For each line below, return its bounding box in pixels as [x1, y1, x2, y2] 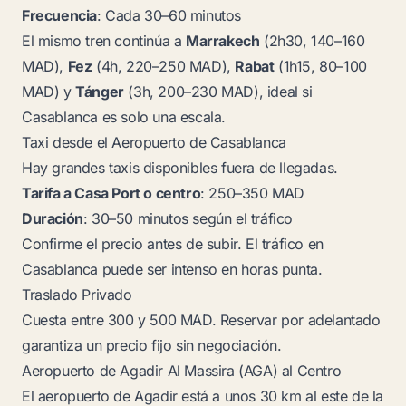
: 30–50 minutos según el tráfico [82, 209, 294, 227]
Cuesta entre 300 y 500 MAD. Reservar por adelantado [22, 311, 381, 329]
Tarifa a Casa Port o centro [22, 184, 201, 202]
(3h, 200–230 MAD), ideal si [123, 82, 313, 101]
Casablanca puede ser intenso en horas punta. [22, 260, 323, 278]
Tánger [75, 82, 124, 101]
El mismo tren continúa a [22, 32, 186, 50]
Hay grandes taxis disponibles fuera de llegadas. [22, 159, 338, 177]
